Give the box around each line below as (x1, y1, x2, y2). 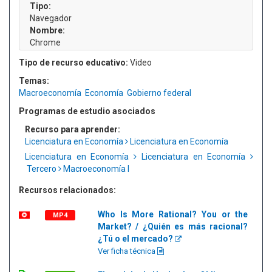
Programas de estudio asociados (19, 106, 155, 116)
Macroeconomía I (61, 164, 129, 174)
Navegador (30, 13, 72, 23)
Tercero (25, 164, 58, 174)
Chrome (30, 38, 61, 47)
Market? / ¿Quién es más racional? (98, 222, 248, 231)
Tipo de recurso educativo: (19, 58, 128, 67)
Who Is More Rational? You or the (98, 209, 248, 219)
